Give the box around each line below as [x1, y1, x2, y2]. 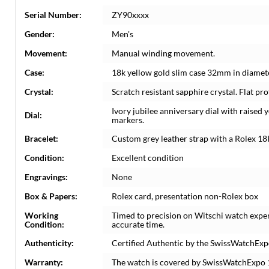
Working [25, 210, 58, 220]
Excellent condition [112, 153, 184, 163]
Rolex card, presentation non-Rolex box [112, 191, 258, 201]
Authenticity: [25, 238, 74, 248]
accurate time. [112, 219, 165, 229]
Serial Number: [25, 10, 82, 20]
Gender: [25, 29, 55, 39]
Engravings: [25, 172, 68, 182]
